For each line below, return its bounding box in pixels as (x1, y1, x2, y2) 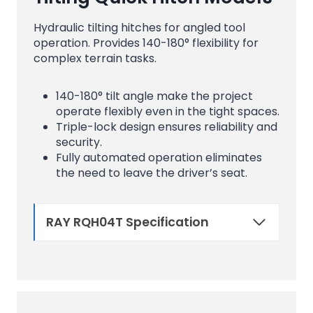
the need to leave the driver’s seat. (56, 164, 247, 181)
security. (56, 133, 102, 150)
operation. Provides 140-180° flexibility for (34, 34, 259, 51)
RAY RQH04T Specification (46, 213, 209, 231)
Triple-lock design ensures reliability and (56, 118, 277, 135)
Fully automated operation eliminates (56, 149, 262, 166)
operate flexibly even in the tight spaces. (56, 103, 279, 119)
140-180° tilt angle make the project (56, 87, 253, 104)
